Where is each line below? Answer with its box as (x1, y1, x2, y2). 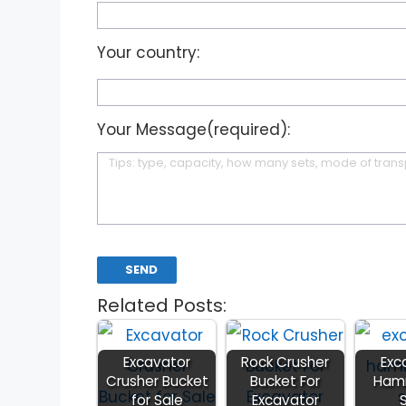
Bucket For (250, 371, 321, 391)
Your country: (97, 41, 200, 63)
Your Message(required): (97, 118, 291, 140)
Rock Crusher (241, 352, 330, 372)
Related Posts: (97, 292, 227, 318)
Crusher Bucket (105, 371, 208, 391)
